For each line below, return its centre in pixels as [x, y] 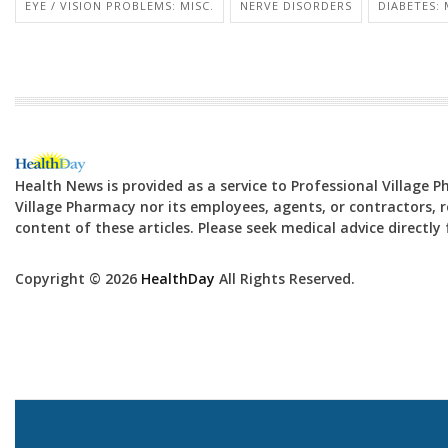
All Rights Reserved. [285, 278]
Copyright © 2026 [78, 278]
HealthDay [178, 278]
